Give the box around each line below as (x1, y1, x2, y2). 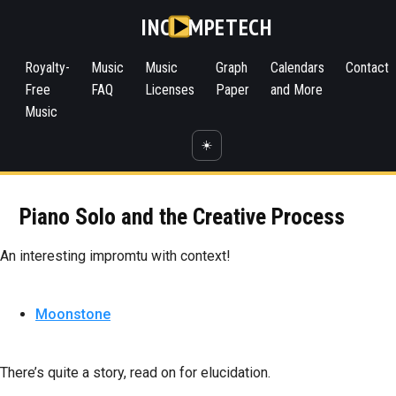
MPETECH (188, 11, 272, 42)
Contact (346, 59, 389, 76)
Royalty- (25, 59, 70, 76)
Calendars (270, 59, 324, 76)
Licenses (145, 81, 194, 98)
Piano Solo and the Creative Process (19, 203, 346, 231)
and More (270, 81, 323, 98)
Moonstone (35, 306, 110, 324)
